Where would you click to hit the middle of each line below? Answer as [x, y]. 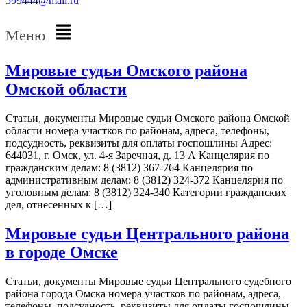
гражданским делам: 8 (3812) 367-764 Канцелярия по [129, 168]
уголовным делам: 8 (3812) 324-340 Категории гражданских [146, 193]
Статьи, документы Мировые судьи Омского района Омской [148, 119]
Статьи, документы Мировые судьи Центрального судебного [148, 281]
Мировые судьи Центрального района [147, 234]
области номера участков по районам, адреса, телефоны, [137, 131]
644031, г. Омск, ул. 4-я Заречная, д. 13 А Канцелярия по [137, 156]
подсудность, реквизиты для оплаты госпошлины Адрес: [139, 143]
